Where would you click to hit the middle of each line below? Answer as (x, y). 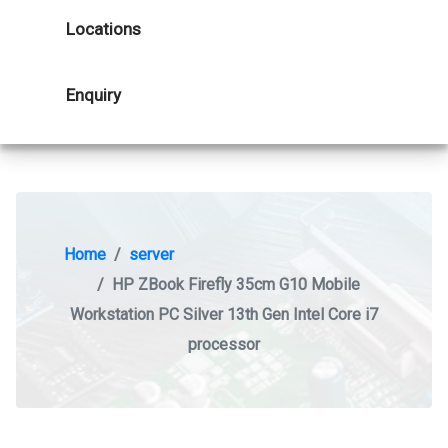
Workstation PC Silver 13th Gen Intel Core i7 (224, 314)
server (151, 254)
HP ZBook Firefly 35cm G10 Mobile (235, 284)
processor (224, 344)
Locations (103, 29)
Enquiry (93, 95)
